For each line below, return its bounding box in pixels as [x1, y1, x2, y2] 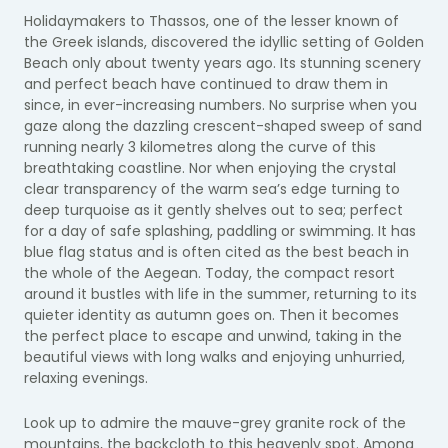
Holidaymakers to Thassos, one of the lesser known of [24, 11, 399, 31]
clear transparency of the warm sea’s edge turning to [24, 179, 400, 199]
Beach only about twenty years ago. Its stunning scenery [24, 53, 421, 73]
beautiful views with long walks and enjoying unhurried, [24, 347, 405, 367]
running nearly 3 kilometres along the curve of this [24, 137, 376, 157]
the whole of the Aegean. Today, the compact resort [24, 263, 395, 283]
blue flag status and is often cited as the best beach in [24, 242, 409, 262]
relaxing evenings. [24, 368, 152, 388]
